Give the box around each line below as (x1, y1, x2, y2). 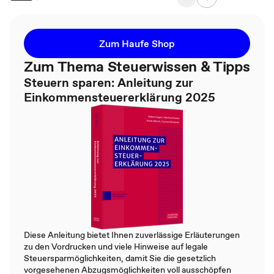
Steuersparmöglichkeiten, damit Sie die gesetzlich (24, 251, 216, 264)
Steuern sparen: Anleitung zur (24, 73, 193, 91)
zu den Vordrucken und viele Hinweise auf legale (24, 240, 208, 253)
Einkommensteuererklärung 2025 (24, 88, 215, 106)
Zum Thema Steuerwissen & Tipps (24, 56, 250, 76)
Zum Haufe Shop (99, 36, 175, 50)
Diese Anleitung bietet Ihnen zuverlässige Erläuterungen (24, 228, 240, 241)
